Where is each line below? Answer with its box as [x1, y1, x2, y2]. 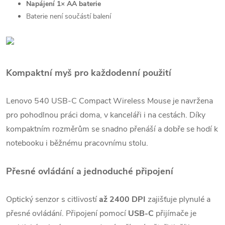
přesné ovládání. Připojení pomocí [6, 208, 128, 219]
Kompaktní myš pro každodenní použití [6, 67, 171, 79]
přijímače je [154, 208, 196, 219]
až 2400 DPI [99, 194, 146, 205]
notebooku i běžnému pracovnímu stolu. [6, 138, 148, 149]
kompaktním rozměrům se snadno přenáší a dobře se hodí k [6, 124, 218, 135]
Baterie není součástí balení [26, 12, 111, 21]
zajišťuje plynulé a [146, 194, 210, 205]
